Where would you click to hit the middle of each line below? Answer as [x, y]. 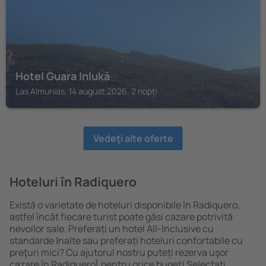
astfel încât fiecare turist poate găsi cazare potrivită [121, 217]
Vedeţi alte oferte [133, 138]
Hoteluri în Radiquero [73, 182]
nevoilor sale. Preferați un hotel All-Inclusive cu [112, 229]
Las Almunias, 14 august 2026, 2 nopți [86, 91]
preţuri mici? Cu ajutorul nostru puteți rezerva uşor [119, 252]
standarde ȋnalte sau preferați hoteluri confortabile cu [126, 240]
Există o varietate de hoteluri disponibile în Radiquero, [125, 205]
